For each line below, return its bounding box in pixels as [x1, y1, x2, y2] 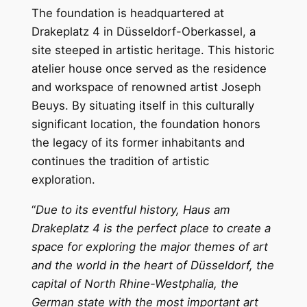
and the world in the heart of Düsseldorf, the [32, 258, 275, 272]
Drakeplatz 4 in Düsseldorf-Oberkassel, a [32, 24, 256, 38]
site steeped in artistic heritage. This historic [32, 42, 275, 57]
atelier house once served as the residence [32, 61, 267, 75]
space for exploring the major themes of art [32, 239, 269, 254]
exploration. [32, 172, 96, 186]
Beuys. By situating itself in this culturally [32, 98, 255, 112]
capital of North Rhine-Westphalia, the [32, 276, 239, 291]
